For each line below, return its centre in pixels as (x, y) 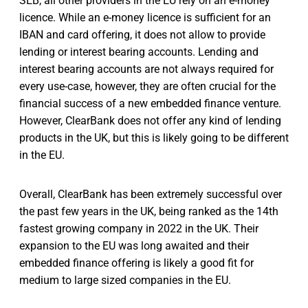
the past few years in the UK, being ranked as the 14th (149, 212)
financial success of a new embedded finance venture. (150, 104)
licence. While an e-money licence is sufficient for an (145, 18)
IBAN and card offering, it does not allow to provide (142, 35)
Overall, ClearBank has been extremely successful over (151, 195)
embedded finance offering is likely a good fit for (136, 263)
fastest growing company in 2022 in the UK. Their (139, 229)
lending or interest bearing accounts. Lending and (139, 52)
